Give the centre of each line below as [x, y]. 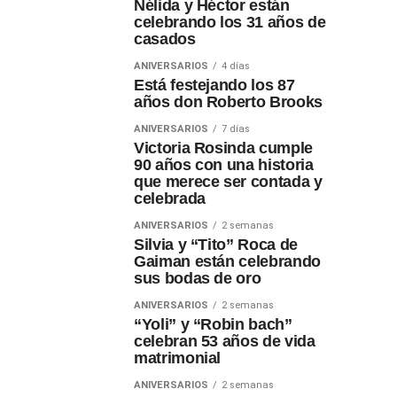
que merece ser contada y [228, 182]
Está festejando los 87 [214, 85]
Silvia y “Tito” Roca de [216, 245]
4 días [236, 66]
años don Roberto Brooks [228, 102]
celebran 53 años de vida [225, 341]
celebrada [170, 198]
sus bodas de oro [198, 278]
